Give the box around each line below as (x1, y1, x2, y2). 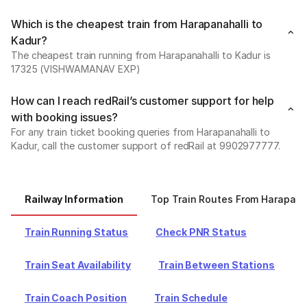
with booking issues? (11, 110, 118, 124)
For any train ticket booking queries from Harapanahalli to (11, 126, 270, 138)
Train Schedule (154, 292, 228, 304)
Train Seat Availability (25, 259, 131, 271)
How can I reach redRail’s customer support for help (11, 94, 274, 108)
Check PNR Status (156, 226, 247, 238)
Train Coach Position (25, 292, 127, 304)
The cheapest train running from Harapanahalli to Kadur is (11, 49, 271, 61)
